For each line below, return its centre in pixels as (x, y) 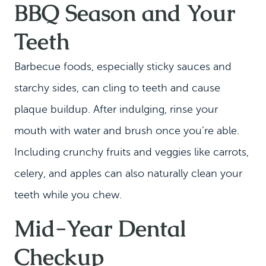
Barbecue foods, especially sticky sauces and (123, 66)
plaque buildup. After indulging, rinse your (116, 109)
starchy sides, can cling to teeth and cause (117, 88)
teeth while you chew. (68, 195)
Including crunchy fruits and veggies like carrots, (132, 152)
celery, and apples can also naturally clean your (128, 173)
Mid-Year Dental (100, 228)
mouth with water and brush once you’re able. (127, 131)
